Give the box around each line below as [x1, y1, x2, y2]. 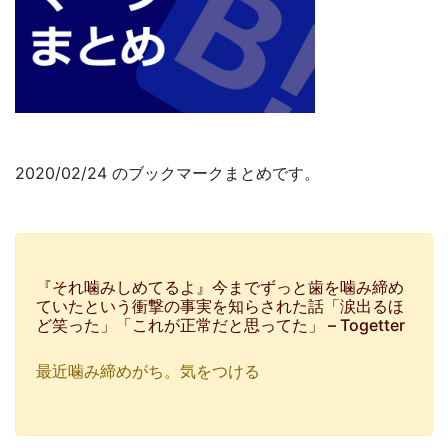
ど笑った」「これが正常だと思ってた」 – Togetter [36, 315, 405, 335]
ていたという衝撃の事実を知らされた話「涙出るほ [36, 296, 404, 316]
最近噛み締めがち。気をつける [36, 361, 260, 381]
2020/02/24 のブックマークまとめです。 [15, 163, 320, 183]
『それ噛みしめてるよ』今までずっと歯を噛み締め [36, 277, 404, 297]
